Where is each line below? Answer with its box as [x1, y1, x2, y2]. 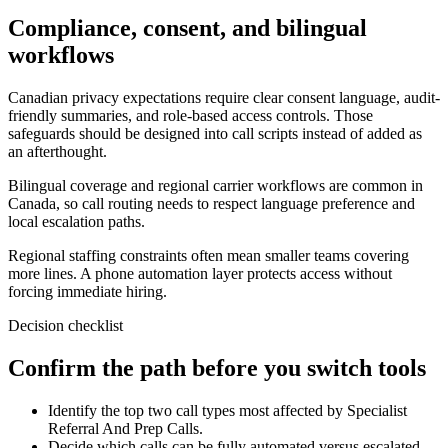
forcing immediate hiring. [8, 283, 167, 301]
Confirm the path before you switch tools [8, 354, 426, 381]
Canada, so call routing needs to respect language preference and [8, 195, 415, 213]
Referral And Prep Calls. [48, 419, 203, 437]
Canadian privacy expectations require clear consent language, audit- [8, 89, 440, 107]
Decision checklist [8, 317, 123, 335]
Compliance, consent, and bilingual [8, 15, 367, 42]
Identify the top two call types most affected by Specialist [48, 401, 407, 419]
